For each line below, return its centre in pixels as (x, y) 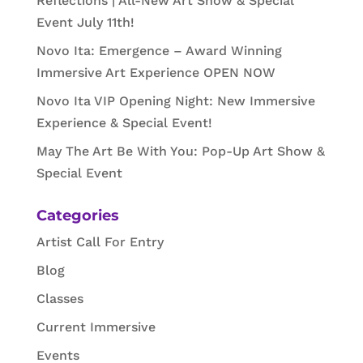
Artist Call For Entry (100, 241)
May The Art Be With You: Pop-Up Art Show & (180, 151)
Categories (77, 215)
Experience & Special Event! (124, 122)
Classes (60, 298)
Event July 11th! (85, 22)
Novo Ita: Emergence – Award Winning (159, 50)
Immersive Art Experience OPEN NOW (156, 72)
